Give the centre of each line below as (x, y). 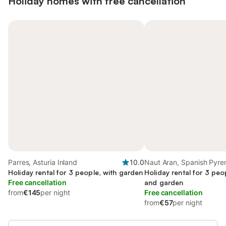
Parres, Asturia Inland (43, 162)
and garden (164, 182)
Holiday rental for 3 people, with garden (76, 172)
